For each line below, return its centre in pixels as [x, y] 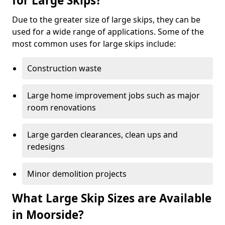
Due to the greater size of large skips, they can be [106, 19]
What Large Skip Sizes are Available [112, 198]
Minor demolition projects [77, 174]
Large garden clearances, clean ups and [102, 134]
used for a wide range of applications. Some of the [108, 31]
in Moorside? [48, 214]
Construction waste [64, 68]
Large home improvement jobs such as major [114, 95]
